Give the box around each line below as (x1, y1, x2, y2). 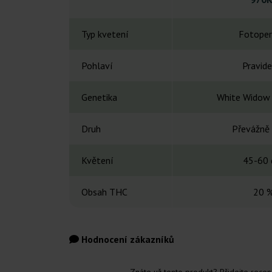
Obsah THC (81, 186, 127, 199)
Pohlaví (81, 59, 113, 72)
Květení (81, 154, 114, 167)
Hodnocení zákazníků (79, 233, 174, 246)
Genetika (81, 91, 117, 104)
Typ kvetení (81, 28, 129, 41)
